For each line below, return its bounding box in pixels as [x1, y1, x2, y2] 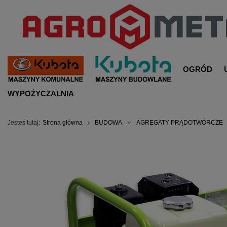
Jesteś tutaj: [8, 119, 40, 126]
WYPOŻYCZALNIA [8, 89, 74, 98]
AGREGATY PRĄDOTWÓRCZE [136, 119, 223, 126]
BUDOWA [95, 119, 122, 126]
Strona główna [43, 119, 83, 126]
